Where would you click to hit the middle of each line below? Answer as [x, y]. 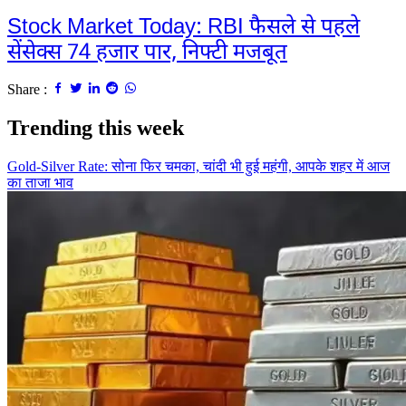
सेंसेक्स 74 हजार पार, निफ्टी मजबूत [147, 54]
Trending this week [96, 128]
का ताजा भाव [40, 183]
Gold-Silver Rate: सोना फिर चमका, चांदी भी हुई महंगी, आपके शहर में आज [198, 167]
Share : [29, 90]
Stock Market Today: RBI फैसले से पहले [184, 29]
